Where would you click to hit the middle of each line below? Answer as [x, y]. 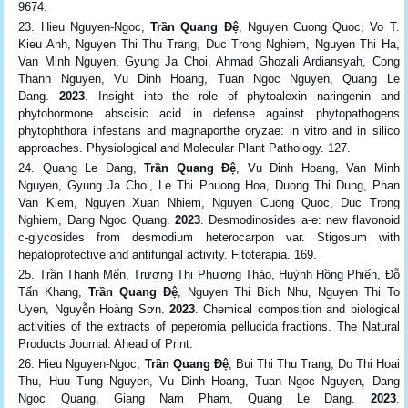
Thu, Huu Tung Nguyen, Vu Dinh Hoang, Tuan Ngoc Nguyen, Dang [209, 381]
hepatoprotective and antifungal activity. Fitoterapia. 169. [170, 254]
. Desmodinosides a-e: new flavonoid [300, 219]
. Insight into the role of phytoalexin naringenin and [242, 96]
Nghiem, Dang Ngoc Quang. [97, 219]
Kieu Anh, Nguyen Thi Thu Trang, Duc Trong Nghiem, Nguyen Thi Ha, [209, 44]
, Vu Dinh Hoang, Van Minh [318, 168]
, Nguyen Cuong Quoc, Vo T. [319, 26]
